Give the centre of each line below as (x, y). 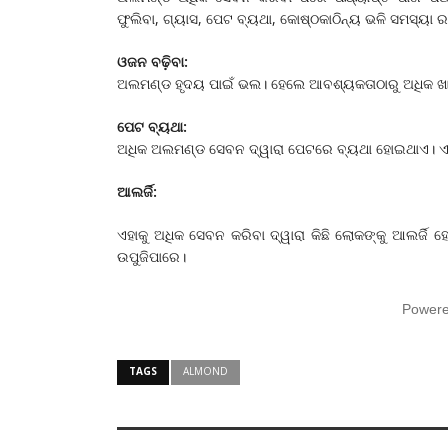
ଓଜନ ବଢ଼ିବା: (152, 61)
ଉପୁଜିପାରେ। (151, 256)
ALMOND (205, 370)
